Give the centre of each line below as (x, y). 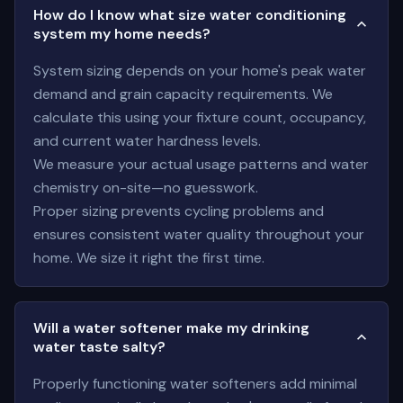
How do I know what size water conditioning (190, 15)
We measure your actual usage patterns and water (201, 164)
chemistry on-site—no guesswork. (146, 188)
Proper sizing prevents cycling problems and (179, 211)
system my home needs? (122, 34)
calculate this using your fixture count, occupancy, (200, 117)
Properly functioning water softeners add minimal (195, 384)
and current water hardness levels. (147, 141)
